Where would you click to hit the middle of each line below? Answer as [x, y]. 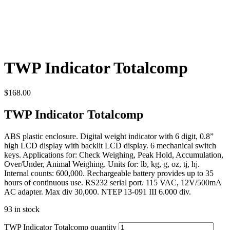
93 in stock [22, 209]
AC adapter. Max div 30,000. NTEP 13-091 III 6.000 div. [98, 192]
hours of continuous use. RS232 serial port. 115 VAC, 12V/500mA [113, 183]
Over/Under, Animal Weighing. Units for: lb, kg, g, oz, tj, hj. [102, 164]
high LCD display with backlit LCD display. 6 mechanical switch [110, 146]
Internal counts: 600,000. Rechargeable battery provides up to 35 [109, 174]
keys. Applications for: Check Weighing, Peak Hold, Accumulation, [114, 155]
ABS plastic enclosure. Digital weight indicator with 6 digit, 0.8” [109, 137]
